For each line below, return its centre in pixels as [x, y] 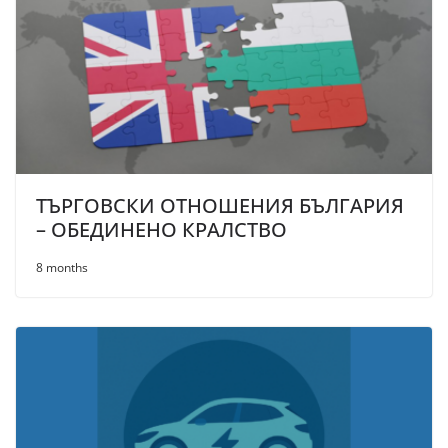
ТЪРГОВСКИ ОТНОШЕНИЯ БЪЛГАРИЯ [220, 205]
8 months [62, 267]
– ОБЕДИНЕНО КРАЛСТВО [161, 229]
